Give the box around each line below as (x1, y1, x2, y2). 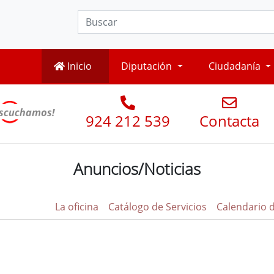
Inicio (65, 59, 92, 73)
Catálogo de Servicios (108, 200, 207, 214)
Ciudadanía (208, 59, 263, 73)
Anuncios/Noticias (73, 158, 201, 180)
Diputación (121, 59, 175, 73)
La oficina (55, 200, 98, 214)
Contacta (199, 111, 259, 131)
